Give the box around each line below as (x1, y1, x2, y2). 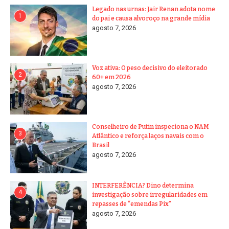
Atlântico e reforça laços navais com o (92, 132, 204, 140)
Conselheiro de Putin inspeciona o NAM (92, 123, 209, 130)
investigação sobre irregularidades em (92, 191, 208, 198)
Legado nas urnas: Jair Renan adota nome (92, 5, 215, 13)
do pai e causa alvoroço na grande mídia (92, 14, 210, 22)
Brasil (92, 141, 109, 149)
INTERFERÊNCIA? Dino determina (92, 181, 194, 189)
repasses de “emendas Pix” (92, 200, 171, 208)
